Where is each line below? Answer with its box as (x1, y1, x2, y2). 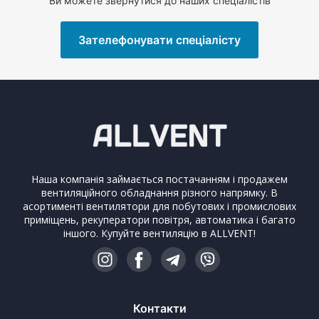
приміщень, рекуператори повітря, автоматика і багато (23, 212, 296, 226)
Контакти (132, 300, 187, 315)
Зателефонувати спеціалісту (78, 32, 241, 47)
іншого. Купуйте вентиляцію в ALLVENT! (63, 226, 256, 240)
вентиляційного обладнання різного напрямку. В (41, 185, 278, 199)
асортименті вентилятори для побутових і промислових (23, 199, 296, 213)
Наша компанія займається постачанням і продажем (31, 172, 288, 186)
